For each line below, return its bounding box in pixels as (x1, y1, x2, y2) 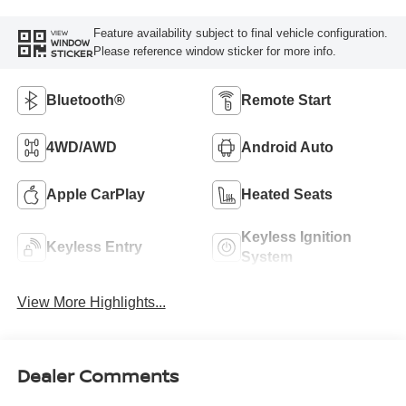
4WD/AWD (45, 140, 117, 156)
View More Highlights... (16, 294, 166, 310)
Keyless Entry (45, 239, 142, 256)
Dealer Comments (16, 363, 179, 389)
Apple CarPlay (45, 187, 145, 203)
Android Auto (241, 140, 333, 156)
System (241, 249, 293, 266)
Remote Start (241, 92, 331, 109)
